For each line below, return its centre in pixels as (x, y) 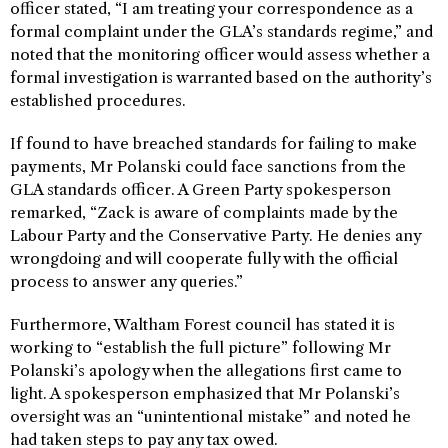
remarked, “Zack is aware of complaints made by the (204, 213)
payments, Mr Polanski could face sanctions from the (208, 167)
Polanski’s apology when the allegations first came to (206, 371)
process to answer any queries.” (126, 282)
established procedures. (98, 101)
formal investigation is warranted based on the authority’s (221, 78)
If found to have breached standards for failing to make (213, 144)
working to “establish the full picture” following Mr (200, 348)
